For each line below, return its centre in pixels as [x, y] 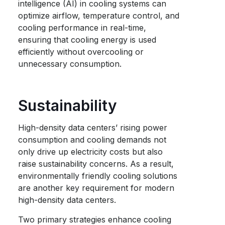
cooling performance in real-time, [82, 28]
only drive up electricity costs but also [91, 152]
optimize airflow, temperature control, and [99, 16]
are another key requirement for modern [96, 188]
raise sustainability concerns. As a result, [96, 164]
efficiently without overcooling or [81, 52]
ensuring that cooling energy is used [87, 40]
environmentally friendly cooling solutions [98, 176]
